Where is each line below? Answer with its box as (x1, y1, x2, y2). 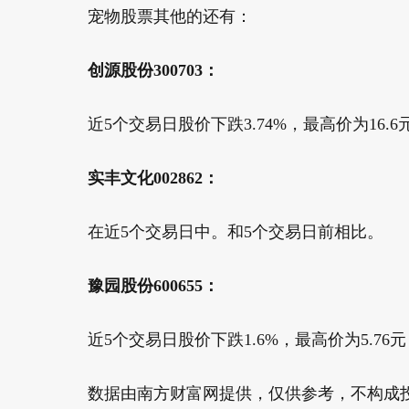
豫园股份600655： (88, 277, 219, 295)
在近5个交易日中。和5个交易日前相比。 (55, 223, 383, 241)
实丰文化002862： (88, 169, 219, 187)
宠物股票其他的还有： (55, 7, 252, 26)
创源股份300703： (88, 61, 219, 79)
